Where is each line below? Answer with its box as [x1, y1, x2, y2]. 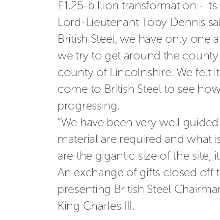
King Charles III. [57, 198, 135, 213]
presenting [57, 181, 111, 196]
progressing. [57, 98, 123, 112]
